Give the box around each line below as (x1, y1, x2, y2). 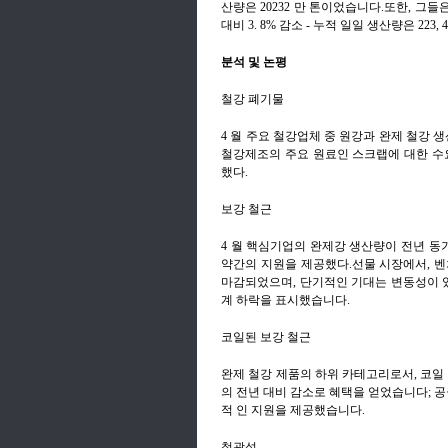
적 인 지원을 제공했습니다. (221, 402, 365, 417)
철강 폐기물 (221, 91, 284, 106)
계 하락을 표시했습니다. (221, 292, 350, 307)
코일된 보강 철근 (221, 329, 311, 344)
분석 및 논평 (221, 54, 287, 69)
